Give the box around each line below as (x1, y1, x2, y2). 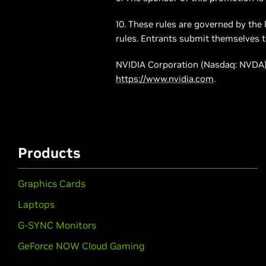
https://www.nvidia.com (116, 73, 214, 84)
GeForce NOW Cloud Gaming (18, 240, 145, 252)
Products (18, 144, 80, 162)
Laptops (18, 198, 55, 210)
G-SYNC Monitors (18, 219, 96, 231)
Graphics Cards (18, 178, 85, 189)
